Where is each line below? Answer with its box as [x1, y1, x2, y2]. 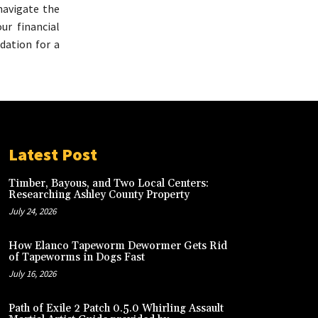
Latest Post [9, 143, 97, 166]
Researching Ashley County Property [9, 188, 190, 202]
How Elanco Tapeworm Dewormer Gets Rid [9, 239, 227, 253]
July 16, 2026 [9, 268, 56, 280]
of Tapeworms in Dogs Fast [9, 251, 145, 264]
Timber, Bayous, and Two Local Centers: [9, 177, 209, 191]
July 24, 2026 [9, 205, 56, 218]
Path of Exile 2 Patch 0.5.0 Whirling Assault [9, 301, 224, 315]
